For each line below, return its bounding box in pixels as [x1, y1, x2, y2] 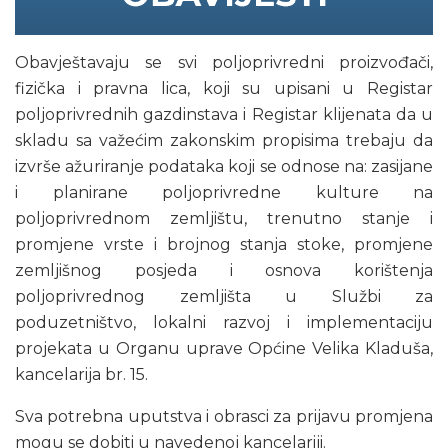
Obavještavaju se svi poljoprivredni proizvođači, [15, 52, 433, 72]
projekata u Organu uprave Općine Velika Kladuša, [15, 338, 433, 358]
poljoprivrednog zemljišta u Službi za [15, 286, 433, 306]
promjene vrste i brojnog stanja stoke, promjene [15, 234, 433, 254]
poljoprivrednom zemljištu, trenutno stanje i [15, 208, 433, 228]
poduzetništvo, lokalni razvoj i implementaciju [15, 312, 433, 332]
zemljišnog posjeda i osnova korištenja [15, 260, 433, 280]
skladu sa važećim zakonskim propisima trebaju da [15, 130, 433, 150]
